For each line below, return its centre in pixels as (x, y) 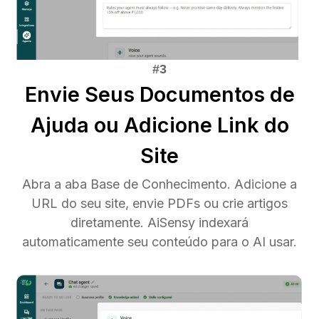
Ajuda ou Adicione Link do (159, 125)
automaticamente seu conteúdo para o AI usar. (159, 242)
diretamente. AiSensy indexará (159, 223)
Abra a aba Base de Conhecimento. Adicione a (159, 184)
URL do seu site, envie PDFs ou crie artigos (159, 204)
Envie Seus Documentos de (159, 95)
